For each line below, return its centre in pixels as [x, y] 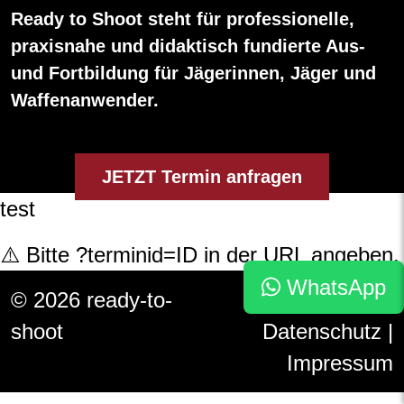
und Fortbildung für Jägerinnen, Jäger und [193, 73]
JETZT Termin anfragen [202, 177]
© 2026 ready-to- [92, 300]
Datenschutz [322, 332]
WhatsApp [333, 287]
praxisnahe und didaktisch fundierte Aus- [188, 46]
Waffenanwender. [85, 101]
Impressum [340, 363]
